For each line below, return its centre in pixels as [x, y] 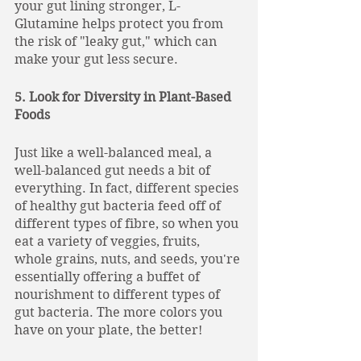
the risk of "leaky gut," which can [117, 41]
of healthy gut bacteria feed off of [119, 206]
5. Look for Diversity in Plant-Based [124, 97]
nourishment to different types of [119, 295]
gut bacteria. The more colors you [120, 312]
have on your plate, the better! [108, 330]
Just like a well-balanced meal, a [115, 153]
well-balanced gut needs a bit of [114, 170]
